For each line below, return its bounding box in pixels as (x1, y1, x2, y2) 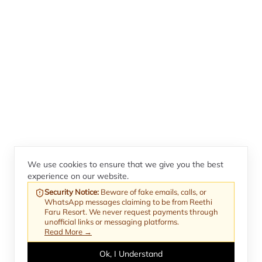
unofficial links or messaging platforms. (44, 217, 179, 226)
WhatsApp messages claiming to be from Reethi (44, 197, 212, 206)
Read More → (44, 227, 92, 236)
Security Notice (44, 187, 97, 196)
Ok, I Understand (99, 249, 163, 259)
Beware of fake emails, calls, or (101, 187, 206, 196)
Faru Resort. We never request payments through (44, 207, 218, 216)
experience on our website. (27, 171, 129, 181)
